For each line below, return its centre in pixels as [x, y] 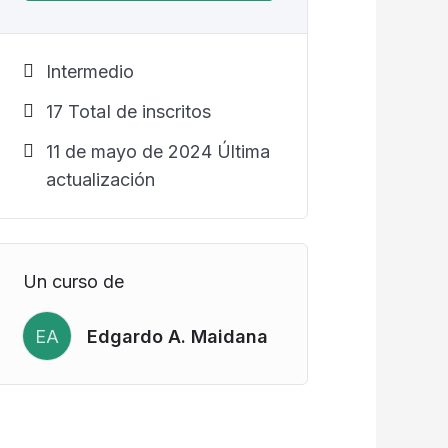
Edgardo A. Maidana [177, 336]
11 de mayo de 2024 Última [157, 151]
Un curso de [73, 281]
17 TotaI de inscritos [128, 111]
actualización [100, 179]
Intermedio [89, 71]
